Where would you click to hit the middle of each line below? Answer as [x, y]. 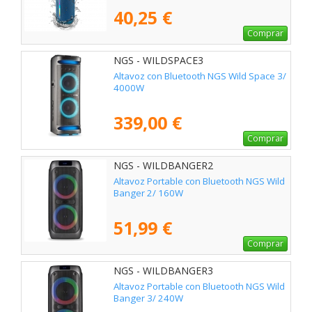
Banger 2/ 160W [148, 193]
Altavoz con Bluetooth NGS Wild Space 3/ [200, 76]
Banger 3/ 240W [148, 298]
